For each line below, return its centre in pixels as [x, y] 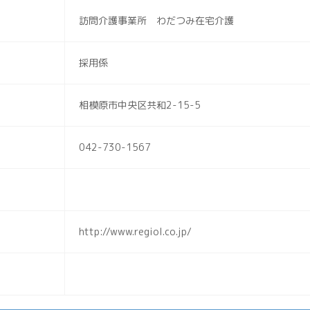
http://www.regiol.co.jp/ [135, 231]
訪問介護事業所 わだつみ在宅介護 [156, 20]
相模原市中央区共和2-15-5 [140, 105]
